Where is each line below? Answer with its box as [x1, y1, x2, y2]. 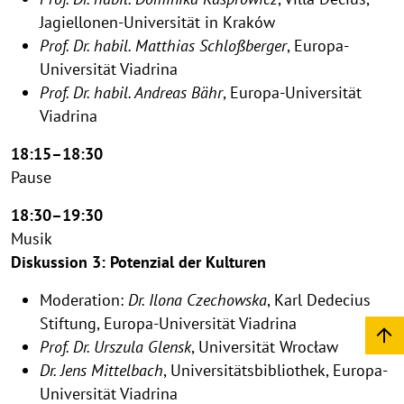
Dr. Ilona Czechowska [128, 289, 267, 310]
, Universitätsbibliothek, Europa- [163, 359, 388, 381]
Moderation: [40, 289, 128, 310]
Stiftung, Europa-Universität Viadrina [40, 312, 297, 334]
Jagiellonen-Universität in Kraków [40, 11, 275, 32]
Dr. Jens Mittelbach [40, 359, 163, 381]
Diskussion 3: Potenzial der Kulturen [11, 251, 266, 272]
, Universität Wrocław [191, 335, 338, 357]
